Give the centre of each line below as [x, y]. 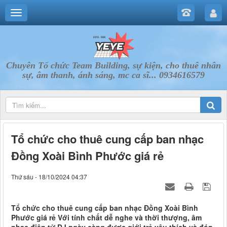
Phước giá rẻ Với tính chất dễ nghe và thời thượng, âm [106, 218]
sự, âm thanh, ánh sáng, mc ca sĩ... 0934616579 [113, 75]
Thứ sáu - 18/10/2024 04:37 [49, 177]
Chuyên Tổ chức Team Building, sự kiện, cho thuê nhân [113, 65]
